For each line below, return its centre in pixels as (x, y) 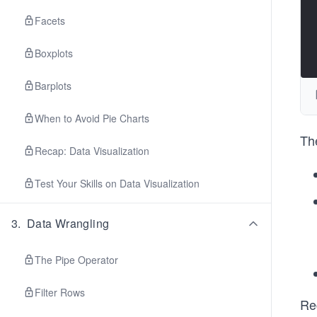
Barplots (53, 86)
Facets (50, 21)
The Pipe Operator (76, 260)
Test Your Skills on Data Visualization (117, 183)
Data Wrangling (68, 223)
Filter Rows (60, 292)
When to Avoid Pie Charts (92, 118)
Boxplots (54, 53)
